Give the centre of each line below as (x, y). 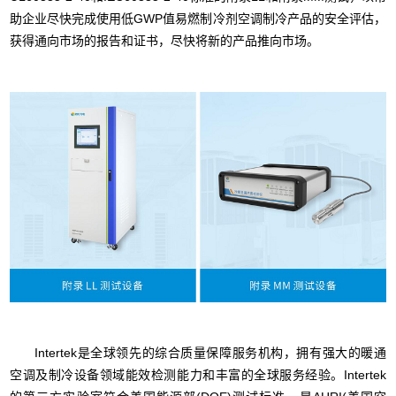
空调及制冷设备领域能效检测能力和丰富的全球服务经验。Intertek (198, 375)
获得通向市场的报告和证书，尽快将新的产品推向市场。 (165, 40)
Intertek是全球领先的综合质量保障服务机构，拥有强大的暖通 (198, 353)
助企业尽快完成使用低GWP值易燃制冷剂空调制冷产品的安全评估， (198, 18)
